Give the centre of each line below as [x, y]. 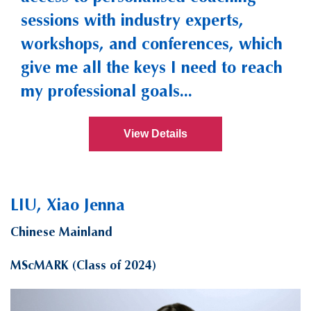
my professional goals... [107, 91]
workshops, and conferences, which [152, 43]
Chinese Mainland [61, 232]
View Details [155, 133]
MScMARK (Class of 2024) [83, 265]
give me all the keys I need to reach [152, 67]
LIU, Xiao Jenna [68, 204]
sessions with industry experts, [132, 20]
